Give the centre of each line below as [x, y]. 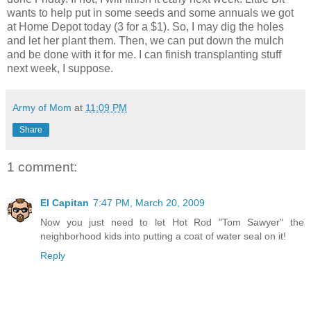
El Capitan [65, 203]
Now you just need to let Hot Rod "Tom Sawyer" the [172, 222]
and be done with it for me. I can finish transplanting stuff [144, 54]
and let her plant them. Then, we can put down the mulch [145, 40]
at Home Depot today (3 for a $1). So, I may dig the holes [145, 26]
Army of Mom [42, 107]
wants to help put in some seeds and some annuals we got [150, 12]
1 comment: [42, 167]
